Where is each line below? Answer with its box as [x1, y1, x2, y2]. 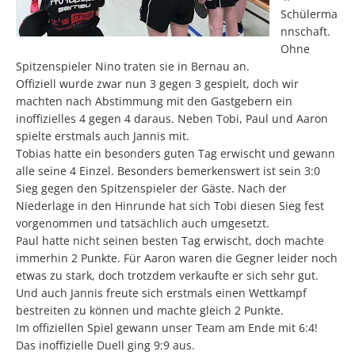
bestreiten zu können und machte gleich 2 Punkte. [16, 303, 284, 318]
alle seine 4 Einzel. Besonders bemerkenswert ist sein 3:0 [16, 163, 320, 178]
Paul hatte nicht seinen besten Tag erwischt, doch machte [16, 233, 324, 248]
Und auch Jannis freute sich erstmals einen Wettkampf [16, 285, 307, 300]
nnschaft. [281, 24, 330, 39]
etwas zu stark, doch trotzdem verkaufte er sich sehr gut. [16, 268, 319, 283]
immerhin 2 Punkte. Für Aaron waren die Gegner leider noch [16, 250, 338, 265]
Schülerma [281, 6, 338, 21]
